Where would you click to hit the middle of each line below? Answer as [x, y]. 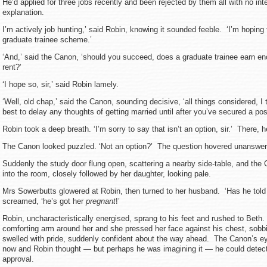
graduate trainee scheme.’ [47, 40]
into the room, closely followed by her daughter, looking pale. [108, 174]
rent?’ [12, 67]
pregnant [101, 201]
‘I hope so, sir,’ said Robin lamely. [60, 84]
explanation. [26, 12]
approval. [18, 259]
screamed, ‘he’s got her [44, 201]
